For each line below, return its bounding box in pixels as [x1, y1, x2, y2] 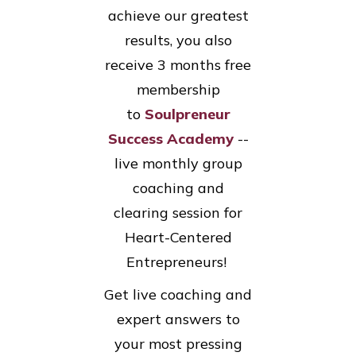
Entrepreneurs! [126, 253, 230, 272]
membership [136, 80, 220, 99]
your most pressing [114, 335, 242, 354]
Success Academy [107, 130, 234, 149]
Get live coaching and [104, 285, 252, 304]
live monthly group [114, 154, 242, 173]
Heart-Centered [124, 228, 232, 247]
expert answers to [116, 310, 240, 329]
